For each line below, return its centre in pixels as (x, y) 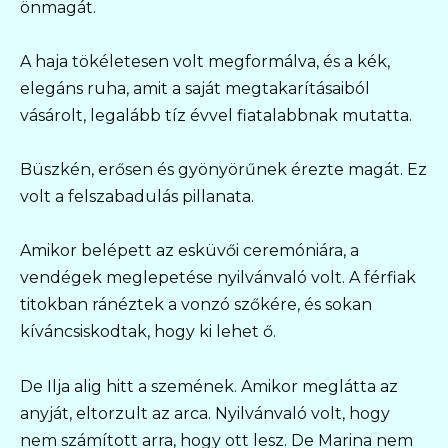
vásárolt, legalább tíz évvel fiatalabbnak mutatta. (216, 115)
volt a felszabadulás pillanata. (137, 197)
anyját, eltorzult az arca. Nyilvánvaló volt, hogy (205, 413)
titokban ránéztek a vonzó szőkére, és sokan (196, 305)
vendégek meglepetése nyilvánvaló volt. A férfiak (218, 278)
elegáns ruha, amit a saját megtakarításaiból (195, 88)
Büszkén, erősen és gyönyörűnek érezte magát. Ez (223, 170)
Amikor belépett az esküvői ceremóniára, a (189, 251)
